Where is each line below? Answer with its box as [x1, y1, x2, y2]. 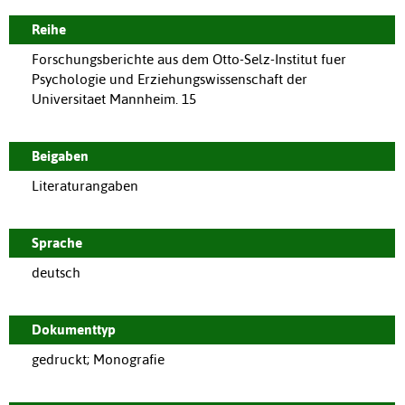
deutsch [32, 264, 80, 280]
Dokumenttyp [32, 321, 116, 337]
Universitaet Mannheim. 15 [32, 90, 196, 107]
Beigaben [32, 147, 89, 164]
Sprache [32, 234, 82, 250]
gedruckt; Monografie [32, 351, 165, 367]
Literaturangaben [32, 177, 138, 193]
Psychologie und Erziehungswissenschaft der [32, 71, 307, 87]
